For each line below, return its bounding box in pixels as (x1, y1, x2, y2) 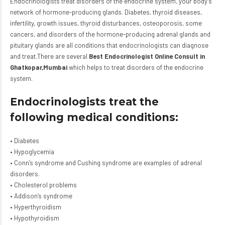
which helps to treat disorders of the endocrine (67, 63, 203, 71)
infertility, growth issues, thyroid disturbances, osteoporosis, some (10, 19, 202, 27)
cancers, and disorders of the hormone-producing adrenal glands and (10, 30, 210, 38)
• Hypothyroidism (10, 214, 59, 222)
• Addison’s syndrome (10, 192, 72, 200)
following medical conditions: (10, 111, 178, 124)
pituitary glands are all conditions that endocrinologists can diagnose (10, 41, 208, 49)
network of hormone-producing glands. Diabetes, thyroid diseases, (10, 8, 202, 16)
